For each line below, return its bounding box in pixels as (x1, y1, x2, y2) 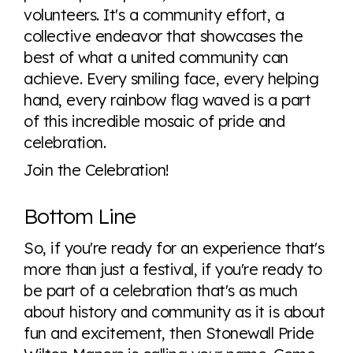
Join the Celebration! (24, 160, 169, 180)
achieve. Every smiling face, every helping (24, 69, 318, 88)
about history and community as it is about (24, 302, 325, 321)
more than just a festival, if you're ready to (24, 259, 322, 279)
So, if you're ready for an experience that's (24, 238, 324, 258)
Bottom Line (24, 203, 136, 229)
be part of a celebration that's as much (24, 281, 298, 300)
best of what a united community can (24, 47, 288, 67)
